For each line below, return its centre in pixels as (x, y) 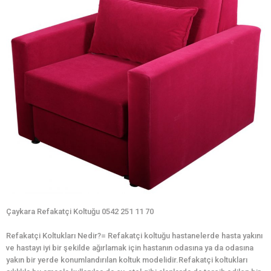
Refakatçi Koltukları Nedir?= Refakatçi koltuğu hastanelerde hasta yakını (134, 236)
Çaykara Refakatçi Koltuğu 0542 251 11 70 (80, 212)
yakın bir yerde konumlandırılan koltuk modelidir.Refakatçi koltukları (127, 260)
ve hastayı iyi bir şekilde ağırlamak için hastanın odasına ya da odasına (130, 248)
